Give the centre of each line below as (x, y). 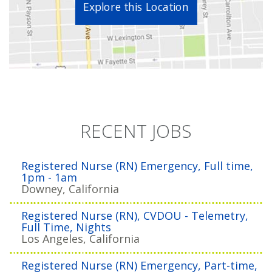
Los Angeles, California (80, 239)
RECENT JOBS (136, 131)
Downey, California (70, 189)
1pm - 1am (49, 178)
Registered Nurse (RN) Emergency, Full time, (137, 166)
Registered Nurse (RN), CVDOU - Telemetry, (135, 216)
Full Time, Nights (66, 227)
